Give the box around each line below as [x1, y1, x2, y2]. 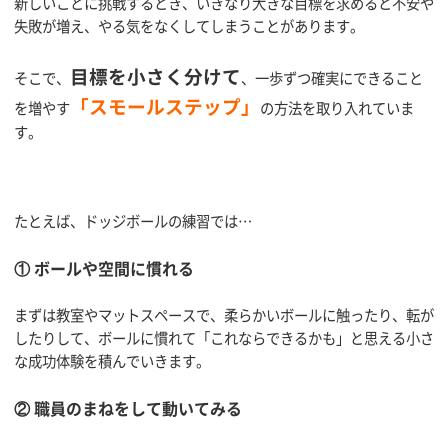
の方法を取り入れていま [260, 97, 414, 120]
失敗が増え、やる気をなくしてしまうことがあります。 [14, 15, 364, 38]
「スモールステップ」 [70, 92, 260, 121]
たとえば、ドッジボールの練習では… [14, 210, 252, 233]
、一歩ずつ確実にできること [241, 67, 423, 90]
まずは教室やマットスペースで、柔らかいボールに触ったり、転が [14, 303, 434, 326]
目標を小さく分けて [70, 62, 241, 91]
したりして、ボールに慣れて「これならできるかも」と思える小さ [14, 326, 434, 349]
